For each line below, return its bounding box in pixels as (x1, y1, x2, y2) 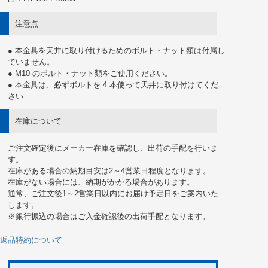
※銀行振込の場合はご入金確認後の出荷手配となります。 (8, 212, 210, 221)
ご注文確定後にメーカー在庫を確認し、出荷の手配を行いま (8, 144, 218, 153)
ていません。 (8, 57, 54, 67)
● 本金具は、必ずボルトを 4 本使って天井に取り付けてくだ (8, 80, 218, 90)
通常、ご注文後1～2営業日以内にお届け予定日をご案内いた (8, 189, 218, 199)
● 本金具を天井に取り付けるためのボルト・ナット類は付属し (8, 46, 225, 56)
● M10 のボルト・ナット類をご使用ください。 (8, 69, 172, 78)
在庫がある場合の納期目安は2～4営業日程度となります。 (8, 166, 211, 176)
